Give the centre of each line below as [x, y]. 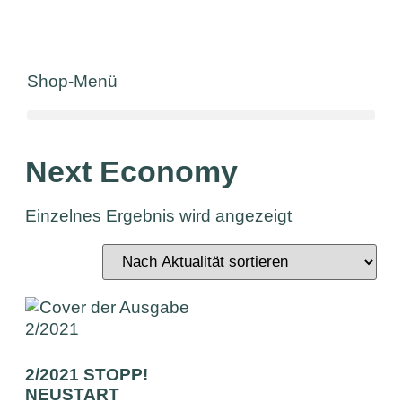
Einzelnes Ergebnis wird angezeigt [159, 216]
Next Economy [132, 172]
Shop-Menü [72, 81]
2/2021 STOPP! [87, 374]
